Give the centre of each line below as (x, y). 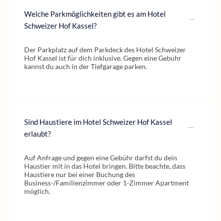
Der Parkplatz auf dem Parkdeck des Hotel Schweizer (105, 50)
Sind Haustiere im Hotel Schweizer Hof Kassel (98, 122)
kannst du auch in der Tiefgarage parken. (86, 66)
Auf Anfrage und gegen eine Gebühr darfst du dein (101, 158)
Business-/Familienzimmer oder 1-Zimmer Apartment (107, 183)
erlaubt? (37, 134)
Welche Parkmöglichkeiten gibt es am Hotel (95, 14)
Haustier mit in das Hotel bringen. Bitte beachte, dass (105, 166)
